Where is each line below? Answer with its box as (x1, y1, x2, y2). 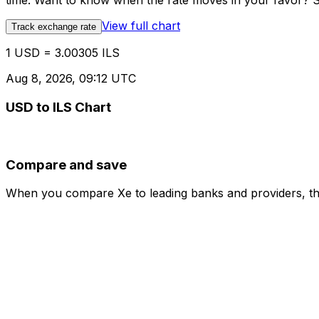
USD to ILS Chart (6, 99, 111, 116)
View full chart (102, 19, 180, 33)
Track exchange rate (11, 21, 96, 33)
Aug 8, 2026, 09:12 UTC (6, 71, 136, 86)
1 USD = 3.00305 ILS (6, 46, 120, 61)
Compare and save (6, 156, 127, 173)
